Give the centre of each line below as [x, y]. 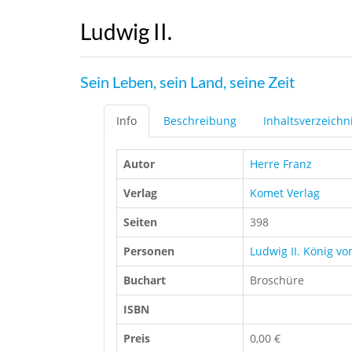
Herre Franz [281, 164]
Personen [149, 251]
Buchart [145, 280]
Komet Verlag [285, 193]
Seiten [140, 222]
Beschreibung [200, 121]
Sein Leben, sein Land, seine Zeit [187, 82]
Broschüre [277, 280]
